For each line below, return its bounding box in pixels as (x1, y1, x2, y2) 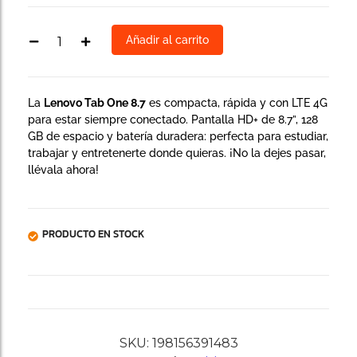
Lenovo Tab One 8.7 (44, 96, 146, 110)
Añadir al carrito (126, 33, 209, 46)
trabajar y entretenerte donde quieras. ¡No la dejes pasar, (28, 147, 326, 160)
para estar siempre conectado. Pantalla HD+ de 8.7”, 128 (28, 113, 318, 127)
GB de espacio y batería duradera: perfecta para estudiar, (28, 130, 328, 143)
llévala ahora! (28, 163, 99, 177)
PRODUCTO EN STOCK (42, 226, 144, 241)
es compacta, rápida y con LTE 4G (146, 96, 328, 110)
